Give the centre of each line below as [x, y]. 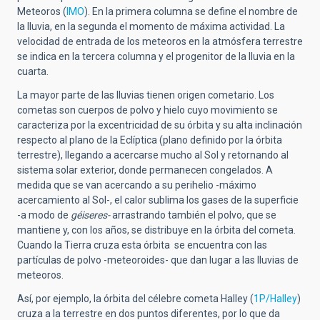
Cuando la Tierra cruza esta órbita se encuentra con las [142, 245]
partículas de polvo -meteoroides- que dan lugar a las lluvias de [158, 260]
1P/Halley [275, 299]
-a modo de [44, 215]
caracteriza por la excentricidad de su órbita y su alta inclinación [160, 125]
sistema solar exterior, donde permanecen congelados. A [145, 170]
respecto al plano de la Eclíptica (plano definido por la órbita [150, 140]
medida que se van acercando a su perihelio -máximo [137, 185]
